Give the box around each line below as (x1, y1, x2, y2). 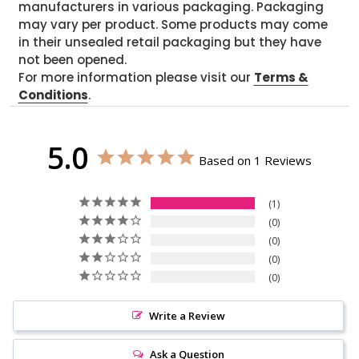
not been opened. (18, 50, 127, 68)
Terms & (253, 68, 309, 86)
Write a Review (148, 308, 225, 323)
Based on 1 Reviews (199, 151, 312, 168)
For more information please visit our (18, 68, 254, 86)
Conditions (18, 86, 88, 103)
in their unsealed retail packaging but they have (18, 33, 321, 50)
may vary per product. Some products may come (18, 15, 328, 33)
